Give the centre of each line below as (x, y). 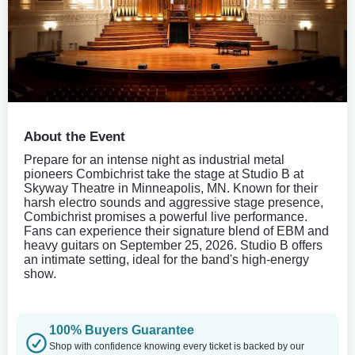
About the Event (74, 136)
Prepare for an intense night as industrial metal (154, 159)
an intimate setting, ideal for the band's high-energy (166, 259)
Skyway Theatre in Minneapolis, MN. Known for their (171, 188)
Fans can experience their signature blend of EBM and (176, 231)
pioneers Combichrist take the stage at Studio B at (164, 174)
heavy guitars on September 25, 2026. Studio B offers (173, 245)
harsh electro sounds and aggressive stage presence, (174, 202)
